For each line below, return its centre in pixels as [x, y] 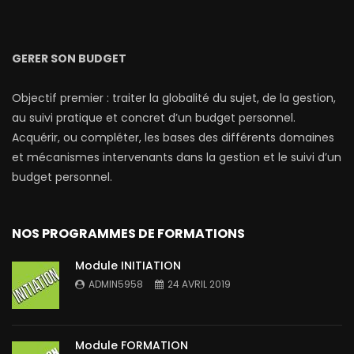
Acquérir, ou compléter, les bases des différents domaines [173, 138]
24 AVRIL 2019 [199, 284]
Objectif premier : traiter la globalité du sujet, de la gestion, [174, 98]
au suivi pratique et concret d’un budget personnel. [154, 118]
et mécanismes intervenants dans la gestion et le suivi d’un [177, 158]
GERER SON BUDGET [69, 59]
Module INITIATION [128, 266]
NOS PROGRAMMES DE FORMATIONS [128, 234]
